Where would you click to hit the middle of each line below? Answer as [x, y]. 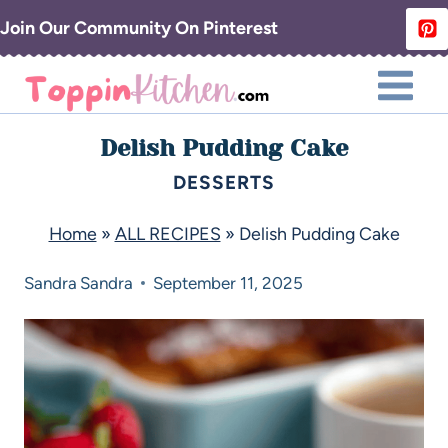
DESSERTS [224, 182]
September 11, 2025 [228, 282]
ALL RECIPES [167, 233]
